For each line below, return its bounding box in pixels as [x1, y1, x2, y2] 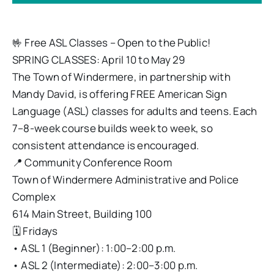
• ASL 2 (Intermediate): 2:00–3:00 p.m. [12, 257, 198, 272]
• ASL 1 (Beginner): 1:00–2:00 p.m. [12, 240, 176, 255]
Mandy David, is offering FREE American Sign [12, 86, 227, 101]
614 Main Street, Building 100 [12, 206, 152, 221]
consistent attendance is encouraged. [12, 138, 199, 152]
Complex [12, 189, 56, 204]
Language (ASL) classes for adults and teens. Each [12, 103, 257, 118]
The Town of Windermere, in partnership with [12, 69, 231, 84]
